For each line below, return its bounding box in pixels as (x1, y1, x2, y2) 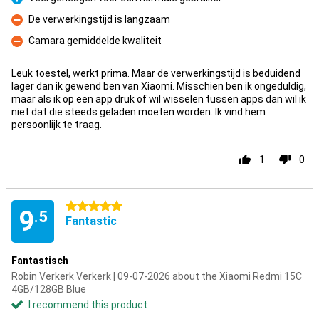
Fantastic (66, 214, 117, 228)
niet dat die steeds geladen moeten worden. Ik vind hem (11, 106, 266, 117)
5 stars (66, 201, 98, 212)
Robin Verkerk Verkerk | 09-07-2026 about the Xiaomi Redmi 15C (11, 271, 302, 282)
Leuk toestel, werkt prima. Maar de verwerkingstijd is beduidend (11, 68, 300, 79)
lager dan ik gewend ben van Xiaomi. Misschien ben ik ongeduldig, (11, 80, 306, 92)
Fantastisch (11, 255, 68, 266)
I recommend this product (28, 299, 147, 310)
